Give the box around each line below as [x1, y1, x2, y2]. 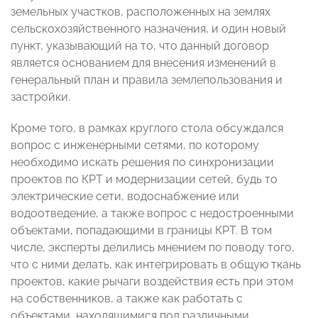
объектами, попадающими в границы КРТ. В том [11, 224, 272, 238]
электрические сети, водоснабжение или [11, 190, 239, 204]
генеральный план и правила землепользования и [11, 73, 283, 87]
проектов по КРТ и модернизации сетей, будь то [11, 172, 278, 187]
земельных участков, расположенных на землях [11, 5, 270, 19]
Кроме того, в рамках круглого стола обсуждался [11, 121, 283, 136]
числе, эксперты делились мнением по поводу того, [11, 241, 295, 255]
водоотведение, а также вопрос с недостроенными [11, 207, 294, 221]
